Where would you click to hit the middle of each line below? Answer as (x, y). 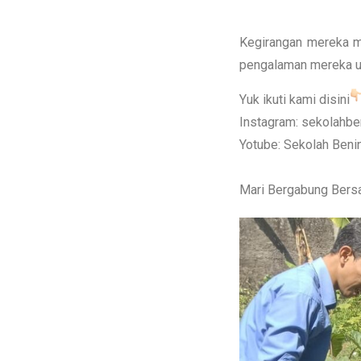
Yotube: (261, 145)
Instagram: (270, 122)
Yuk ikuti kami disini (295, 100)
